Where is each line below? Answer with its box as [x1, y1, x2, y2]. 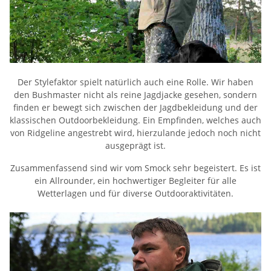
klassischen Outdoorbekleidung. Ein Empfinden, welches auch [10, 114, 261, 126]
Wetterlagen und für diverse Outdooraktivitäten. [38, 188, 233, 200]
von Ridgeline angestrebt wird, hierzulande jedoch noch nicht [10, 127, 261, 139]
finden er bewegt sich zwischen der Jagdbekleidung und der [13, 102, 258, 114]
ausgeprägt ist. [105, 140, 166, 152]
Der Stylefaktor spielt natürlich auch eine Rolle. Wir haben [18, 76, 253, 88]
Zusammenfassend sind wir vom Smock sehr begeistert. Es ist [10, 162, 261, 174]
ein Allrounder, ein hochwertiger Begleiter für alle [34, 175, 237, 187]
